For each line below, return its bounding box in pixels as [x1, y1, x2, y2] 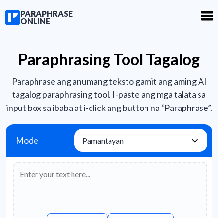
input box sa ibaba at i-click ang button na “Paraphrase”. [6, 102, 212, 113]
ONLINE [20, 17, 50, 26]
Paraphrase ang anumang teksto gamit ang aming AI [11, 76, 207, 87]
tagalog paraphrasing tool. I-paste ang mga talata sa [12, 89, 206, 100]
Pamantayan [82, 136, 124, 145]
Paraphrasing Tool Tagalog [18, 50, 200, 69]
